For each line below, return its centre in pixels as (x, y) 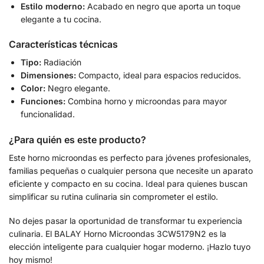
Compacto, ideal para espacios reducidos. (159, 75)
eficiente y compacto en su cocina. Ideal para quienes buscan (128, 183)
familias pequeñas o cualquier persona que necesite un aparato (131, 170)
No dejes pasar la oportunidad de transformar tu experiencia (126, 221)
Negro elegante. (78, 88)
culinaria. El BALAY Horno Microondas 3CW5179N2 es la (118, 234)
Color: (33, 88)
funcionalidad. (48, 114)
